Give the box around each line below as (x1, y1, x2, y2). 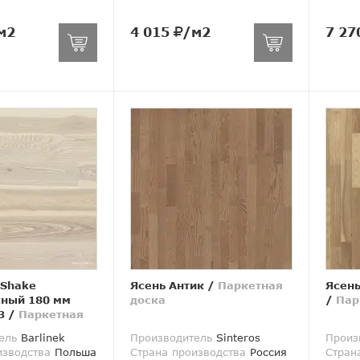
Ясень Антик (129, 279, 204, 292)
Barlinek (17, 331, 65, 345)
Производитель (129, 331, 212, 345)
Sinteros (211, 331, 260, 345)
